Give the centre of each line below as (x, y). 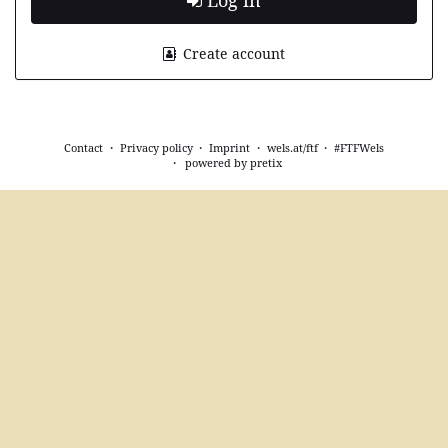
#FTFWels (359, 147)
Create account (232, 53)
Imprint (229, 147)
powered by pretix (234, 162)
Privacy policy (156, 147)
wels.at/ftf (292, 147)
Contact (83, 147)
